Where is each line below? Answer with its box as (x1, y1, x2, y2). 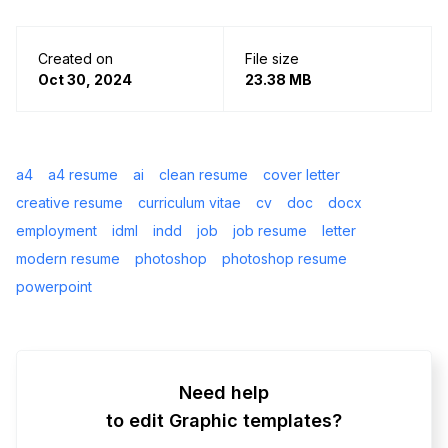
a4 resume (48, 166, 118, 184)
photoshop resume (222, 250, 347, 268)
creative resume (16, 194, 123, 212)
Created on (38, 50, 113, 68)
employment (16, 222, 97, 240)
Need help (179, 382, 269, 404)
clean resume (159, 166, 248, 184)
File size (245, 50, 299, 68)
